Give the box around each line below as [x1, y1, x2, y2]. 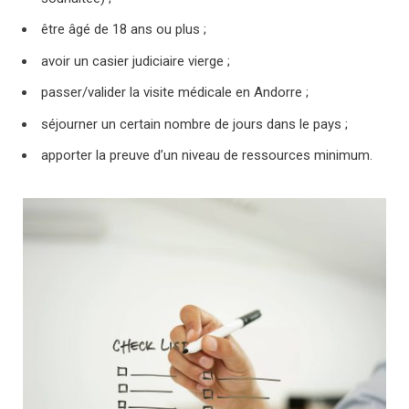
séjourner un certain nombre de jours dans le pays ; [41, 115, 348, 132]
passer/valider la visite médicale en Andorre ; [41, 84, 309, 101]
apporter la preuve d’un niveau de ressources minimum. [41, 147, 372, 164]
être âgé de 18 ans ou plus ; [41, 21, 206, 38]
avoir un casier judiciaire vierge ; [41, 52, 230, 69]
